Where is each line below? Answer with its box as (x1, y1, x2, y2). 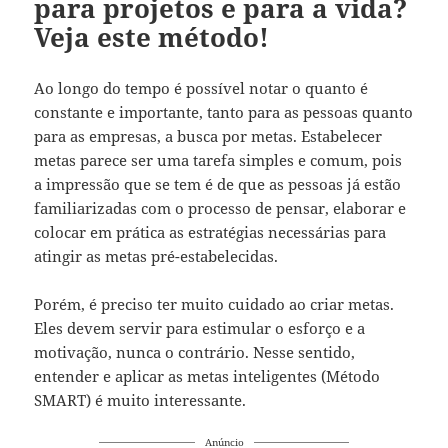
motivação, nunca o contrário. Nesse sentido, (34, 341, 356, 362)
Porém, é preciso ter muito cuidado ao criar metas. (34, 293, 395, 314)
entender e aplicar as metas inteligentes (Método (34, 365, 381, 386)
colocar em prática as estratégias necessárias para (34, 221, 387, 242)
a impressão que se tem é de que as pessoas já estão (34, 173, 402, 194)
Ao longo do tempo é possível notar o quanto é (34, 77, 369, 98)
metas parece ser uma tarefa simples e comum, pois (34, 149, 403, 170)
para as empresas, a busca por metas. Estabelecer (34, 125, 383, 146)
